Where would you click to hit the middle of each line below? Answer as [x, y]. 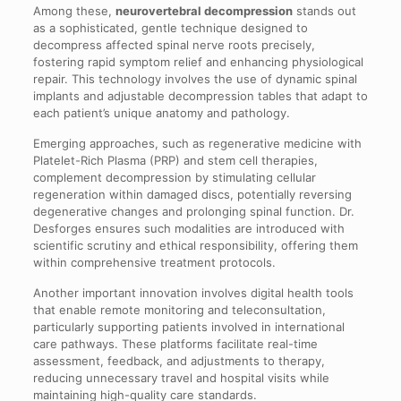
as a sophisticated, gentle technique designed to [170, 28]
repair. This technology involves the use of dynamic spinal [195, 79]
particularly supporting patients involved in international [188, 327]
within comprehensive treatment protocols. [154, 263]
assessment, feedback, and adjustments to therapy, [179, 361]
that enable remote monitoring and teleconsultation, [179, 310]
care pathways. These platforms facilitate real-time [175, 344]
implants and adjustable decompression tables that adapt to [200, 96]
